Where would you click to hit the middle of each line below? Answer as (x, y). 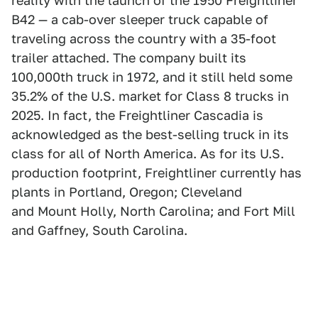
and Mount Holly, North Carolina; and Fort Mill (153, 211)
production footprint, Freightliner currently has (157, 172)
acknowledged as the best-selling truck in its (150, 134)
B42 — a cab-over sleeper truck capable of (140, 19)
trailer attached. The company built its (129, 57)
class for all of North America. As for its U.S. (148, 153)
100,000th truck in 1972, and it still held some (152, 77)
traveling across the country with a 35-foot (144, 38)
